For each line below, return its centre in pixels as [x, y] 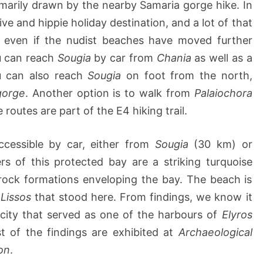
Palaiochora [223, 93]
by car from [124, 58]
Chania [174, 58]
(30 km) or [220, 144]
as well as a [222, 58]
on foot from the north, [187, 76]
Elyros [237, 215]
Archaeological [215, 232]
